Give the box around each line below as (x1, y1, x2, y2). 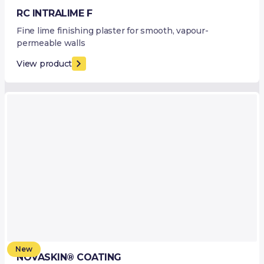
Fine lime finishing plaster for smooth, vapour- (16, 25, 209, 37)
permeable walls (16, 38, 85, 49)
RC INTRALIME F (16, 8, 92, 19)
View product (16, 58, 72, 69)
